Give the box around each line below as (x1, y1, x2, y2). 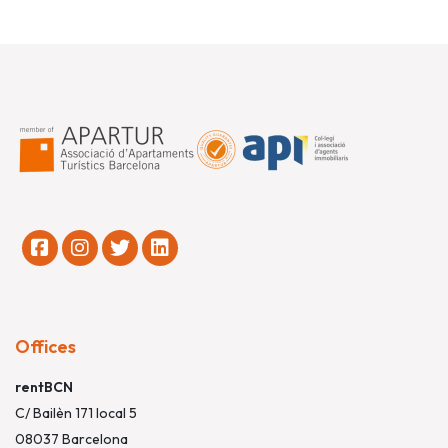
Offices (15, 335, 76, 359)
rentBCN (15, 378, 73, 397)
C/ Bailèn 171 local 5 (15, 404, 137, 423)
